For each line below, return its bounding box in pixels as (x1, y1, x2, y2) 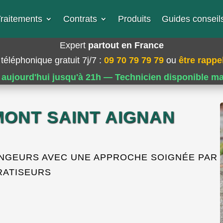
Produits (117, 14, 151, 24)
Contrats (63, 14, 97, 24)
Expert (59, 40, 88, 50)
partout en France (88, 40, 164, 50)
